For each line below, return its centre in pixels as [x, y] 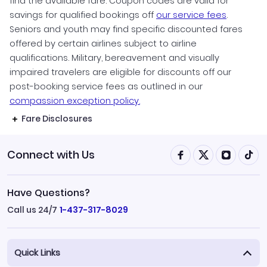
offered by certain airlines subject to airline [103, 43]
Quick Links [37, 252]
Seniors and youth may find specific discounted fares [126, 29]
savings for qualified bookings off [83, 15]
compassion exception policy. [75, 100]
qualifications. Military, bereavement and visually [114, 58]
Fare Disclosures [57, 118]
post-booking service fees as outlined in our [106, 86]
